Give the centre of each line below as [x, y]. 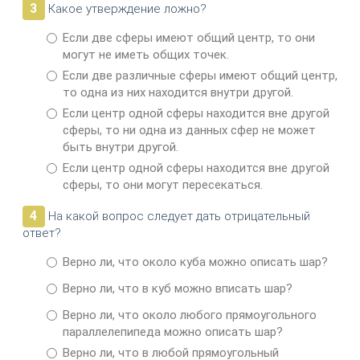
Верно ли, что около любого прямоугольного [189, 315]
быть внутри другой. [120, 147]
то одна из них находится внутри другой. [178, 93]
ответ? [41, 233]
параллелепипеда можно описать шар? [172, 332]
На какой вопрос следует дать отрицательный [177, 217]
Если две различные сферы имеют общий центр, [200, 76]
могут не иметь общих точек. [145, 55]
